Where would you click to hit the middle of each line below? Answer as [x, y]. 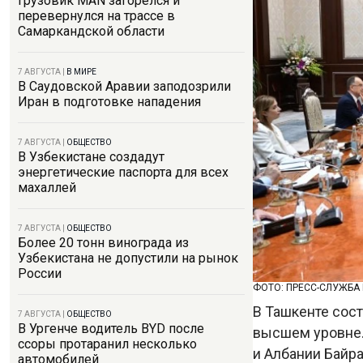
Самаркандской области [91, 31]
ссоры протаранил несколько [107, 344]
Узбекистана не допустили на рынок [128, 258]
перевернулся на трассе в [96, 16]
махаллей [47, 188]
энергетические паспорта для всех [123, 172]
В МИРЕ [81, 72]
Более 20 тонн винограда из [103, 243]
